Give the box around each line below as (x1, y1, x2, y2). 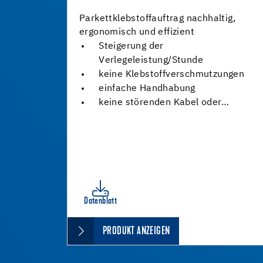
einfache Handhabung (99, 84, 195, 93)
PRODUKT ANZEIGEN (103, 226, 170, 237)
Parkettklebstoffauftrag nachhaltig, (79, 14, 235, 23)
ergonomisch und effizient (79, 28, 194, 37)
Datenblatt (84, 197, 117, 206)
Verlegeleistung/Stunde (99, 56, 203, 65)
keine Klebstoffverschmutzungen (99, 70, 245, 79)
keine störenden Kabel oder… (99, 98, 229, 107)
